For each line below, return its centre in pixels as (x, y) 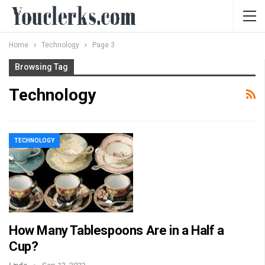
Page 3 (104, 45)
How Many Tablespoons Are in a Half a (117, 231)
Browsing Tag (41, 67)
